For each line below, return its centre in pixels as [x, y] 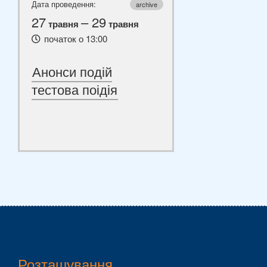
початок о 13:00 [74, 39]
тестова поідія [74, 89]
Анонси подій [72, 72]
